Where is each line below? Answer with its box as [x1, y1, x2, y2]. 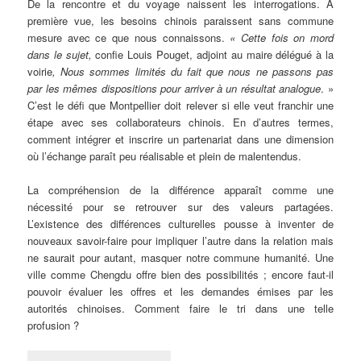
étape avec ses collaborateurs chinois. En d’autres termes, [27, 114, 334, 130]
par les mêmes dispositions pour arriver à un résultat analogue [27, 80, 322, 96]
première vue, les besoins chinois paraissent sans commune [27, 12, 334, 28]
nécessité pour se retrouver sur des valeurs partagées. [27, 198, 334, 214]
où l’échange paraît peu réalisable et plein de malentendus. [27, 147, 302, 164]
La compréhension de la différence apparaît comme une [27, 181, 334, 197]
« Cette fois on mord [230, 29, 334, 45]
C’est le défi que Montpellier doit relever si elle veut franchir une [27, 97, 334, 113]
